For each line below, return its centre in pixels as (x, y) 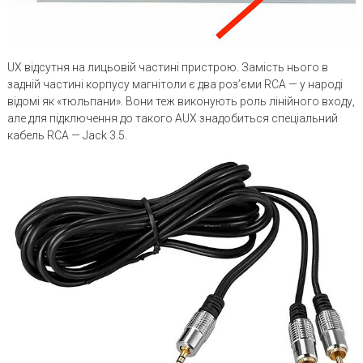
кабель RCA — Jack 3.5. (67, 135)
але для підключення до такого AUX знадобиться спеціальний (172, 118)
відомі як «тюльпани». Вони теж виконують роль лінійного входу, (181, 101)
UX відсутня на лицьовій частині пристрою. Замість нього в (167, 67)
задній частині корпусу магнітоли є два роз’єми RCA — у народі (175, 84)
